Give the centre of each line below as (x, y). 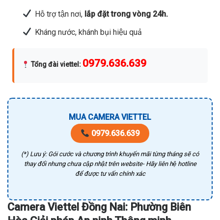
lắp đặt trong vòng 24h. (125, 14)
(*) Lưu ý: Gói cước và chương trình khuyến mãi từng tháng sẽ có (110, 154)
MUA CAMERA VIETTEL (110, 117)
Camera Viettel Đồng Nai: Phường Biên (99, 207)
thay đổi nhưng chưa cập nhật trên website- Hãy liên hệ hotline (110, 164)
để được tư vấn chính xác (110, 174)
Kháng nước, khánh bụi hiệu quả (88, 32)
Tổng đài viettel (55, 65)
